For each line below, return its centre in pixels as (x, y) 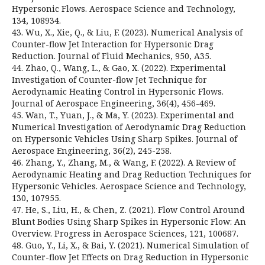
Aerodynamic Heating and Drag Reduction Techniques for (132, 174)
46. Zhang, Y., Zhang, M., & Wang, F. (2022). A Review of (124, 162)
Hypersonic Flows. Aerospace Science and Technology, (124, 8)
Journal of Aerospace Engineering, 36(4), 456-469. (114, 103)
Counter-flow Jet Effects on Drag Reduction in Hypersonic (130, 257)
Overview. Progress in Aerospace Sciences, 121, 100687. (125, 233)
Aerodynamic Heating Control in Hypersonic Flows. (118, 91)
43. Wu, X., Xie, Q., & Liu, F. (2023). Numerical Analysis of (127, 32)
